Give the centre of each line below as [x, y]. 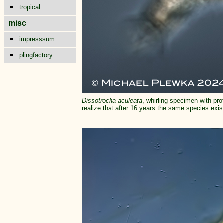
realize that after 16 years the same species [146, 108]
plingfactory [36, 55]
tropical [30, 7]
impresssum [37, 39]
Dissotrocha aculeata [112, 100]
